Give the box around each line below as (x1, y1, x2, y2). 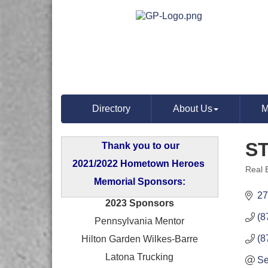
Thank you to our (102, 141, 180, 151)
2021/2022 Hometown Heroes (72, 159, 207, 169)
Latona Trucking (105, 252, 174, 262)
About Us (173, 103, 213, 114)
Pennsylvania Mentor (95, 216, 185, 226)
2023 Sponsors (105, 198, 174, 208)
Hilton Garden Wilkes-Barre (81, 234, 198, 244)
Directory (92, 103, 130, 114)
